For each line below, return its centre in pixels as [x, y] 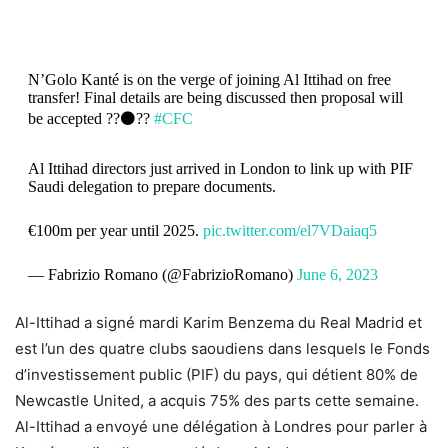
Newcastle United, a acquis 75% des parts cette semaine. [217, 400]
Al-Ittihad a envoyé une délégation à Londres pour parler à [221, 426]
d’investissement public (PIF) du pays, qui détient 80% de [216, 374]
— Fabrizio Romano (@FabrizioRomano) [162, 274]
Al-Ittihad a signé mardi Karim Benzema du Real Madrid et [218, 322]
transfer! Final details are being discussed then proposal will [215, 97]
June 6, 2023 [337, 274]
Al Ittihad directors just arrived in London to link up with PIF [220, 168]
